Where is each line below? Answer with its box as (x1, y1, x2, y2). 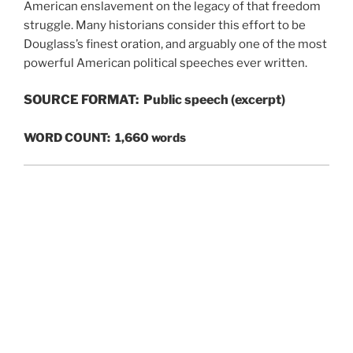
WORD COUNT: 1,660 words (24, 130, 186, 145)
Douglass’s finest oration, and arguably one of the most (24, 36, 327, 51)
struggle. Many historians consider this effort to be (24, 17, 306, 32)
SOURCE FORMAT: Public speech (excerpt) (24, 92, 285, 107)
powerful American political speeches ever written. (24, 55, 307, 70)
